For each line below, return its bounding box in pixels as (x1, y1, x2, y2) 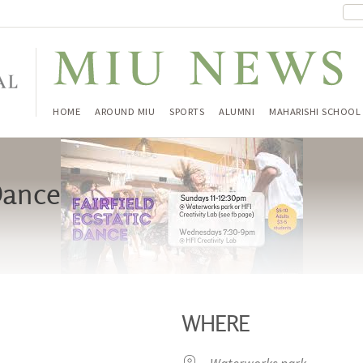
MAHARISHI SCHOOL (269, 105, 361, 117)
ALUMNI (219, 105, 254, 117)
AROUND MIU (95, 105, 155, 117)
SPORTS (169, 105, 204, 117)
